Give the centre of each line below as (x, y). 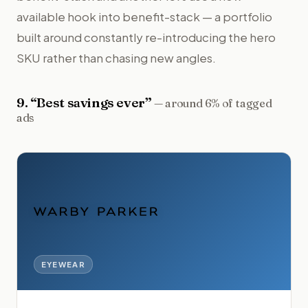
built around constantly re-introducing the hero (146, 37)
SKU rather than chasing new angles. (116, 57)
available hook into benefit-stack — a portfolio (144, 16)
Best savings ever (91, 102)
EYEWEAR (63, 264)
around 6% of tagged (219, 103)
